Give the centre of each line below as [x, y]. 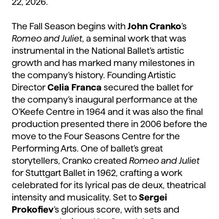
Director [30, 88]
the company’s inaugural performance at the [105, 100]
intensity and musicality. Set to [75, 197]
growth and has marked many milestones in [103, 63]
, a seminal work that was [134, 39]
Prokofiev [33, 210]
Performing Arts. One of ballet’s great [87, 149]
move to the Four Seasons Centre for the [96, 136]
